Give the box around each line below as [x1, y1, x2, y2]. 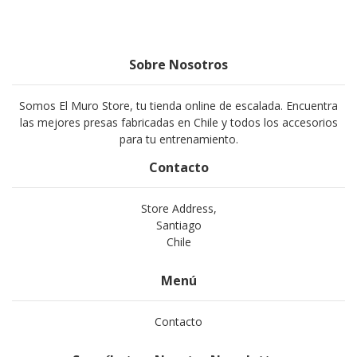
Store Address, [140, 201, 217, 216]
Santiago [155, 218, 202, 233]
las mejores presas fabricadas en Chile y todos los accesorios [19, 115, 338, 130]
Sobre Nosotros [129, 56, 228, 73]
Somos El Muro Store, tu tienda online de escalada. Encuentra [19, 98, 338, 113]
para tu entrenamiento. [119, 131, 238, 147]
